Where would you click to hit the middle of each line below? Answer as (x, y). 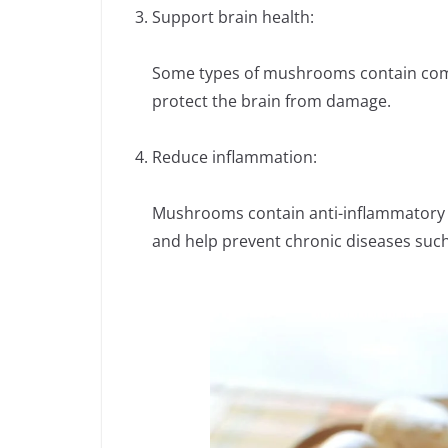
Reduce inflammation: (234, 157)
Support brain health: (233, 17)
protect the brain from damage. (271, 101)
